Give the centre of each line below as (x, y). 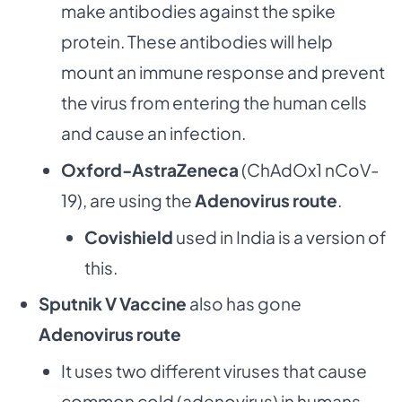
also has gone (245, 304)
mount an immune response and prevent (223, 72)
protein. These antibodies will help (197, 42)
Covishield (130, 236)
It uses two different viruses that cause (214, 371)
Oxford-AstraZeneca (151, 169)
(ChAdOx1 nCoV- (310, 169)
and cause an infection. (153, 133)
